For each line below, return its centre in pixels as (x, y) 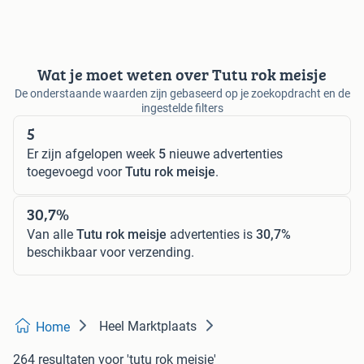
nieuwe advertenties (224, 154)
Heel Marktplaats (148, 327)
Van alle (52, 235)
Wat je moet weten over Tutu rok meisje (182, 75)
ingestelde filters (182, 108)
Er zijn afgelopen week (93, 154)
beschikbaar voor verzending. (110, 253)
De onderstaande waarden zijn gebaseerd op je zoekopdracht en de (182, 94)
